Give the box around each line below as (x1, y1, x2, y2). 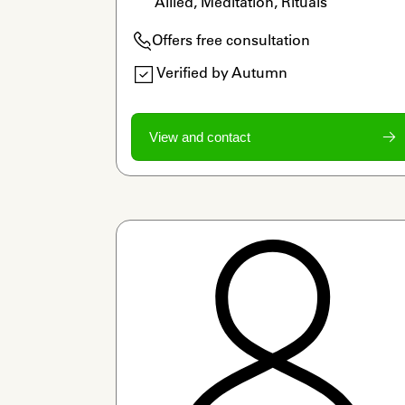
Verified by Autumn (155, 62, 287, 81)
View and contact (148, 128, 250, 145)
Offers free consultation (151, 30, 310, 49)
